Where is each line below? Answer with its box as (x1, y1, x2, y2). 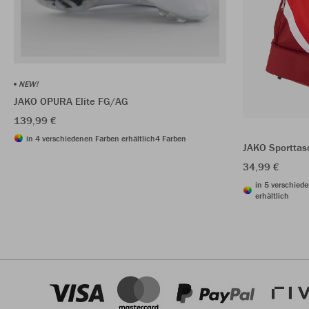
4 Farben (155, 132, 186, 143)
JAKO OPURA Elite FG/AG (14, 94, 128, 108)
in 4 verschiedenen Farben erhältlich (26, 132, 155, 143)
